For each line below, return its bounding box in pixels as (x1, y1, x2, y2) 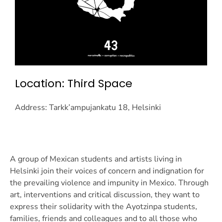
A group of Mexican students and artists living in (10, 154, 182, 165)
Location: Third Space (15, 76, 132, 92)
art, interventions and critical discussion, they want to (10, 189, 200, 201)
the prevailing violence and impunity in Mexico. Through (10, 177, 209, 189)
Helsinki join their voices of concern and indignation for (10, 166, 204, 177)
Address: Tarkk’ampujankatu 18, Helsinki (15, 102, 161, 113)
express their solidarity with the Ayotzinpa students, (10, 201, 197, 213)
